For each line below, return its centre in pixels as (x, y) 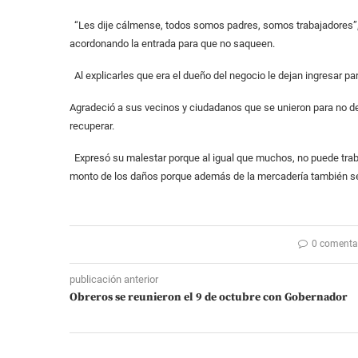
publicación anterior (114, 280)
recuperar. (92, 126)
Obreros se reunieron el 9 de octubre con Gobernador (209, 298)
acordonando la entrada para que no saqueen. (172, 44)
